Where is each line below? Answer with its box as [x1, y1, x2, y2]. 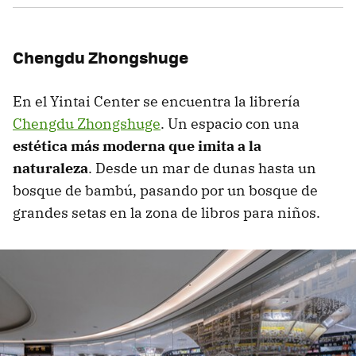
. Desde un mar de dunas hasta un [88, 159, 316, 178]
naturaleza [13, 159, 88, 178]
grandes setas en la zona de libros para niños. [13, 203, 320, 222]
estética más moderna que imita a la [13, 137, 261, 156]
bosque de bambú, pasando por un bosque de [13, 181, 318, 200]
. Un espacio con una [161, 114, 300, 133]
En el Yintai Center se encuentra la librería [13, 92, 300, 111]
